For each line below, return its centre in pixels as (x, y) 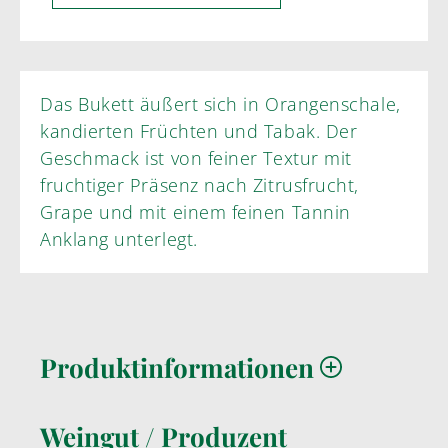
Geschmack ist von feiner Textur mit (196, 157)
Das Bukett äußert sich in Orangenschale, (220, 103)
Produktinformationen (180, 367)
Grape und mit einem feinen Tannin (70, 211)
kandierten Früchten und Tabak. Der (199, 130)
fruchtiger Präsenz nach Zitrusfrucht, (199, 184)
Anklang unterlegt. (119, 238)
